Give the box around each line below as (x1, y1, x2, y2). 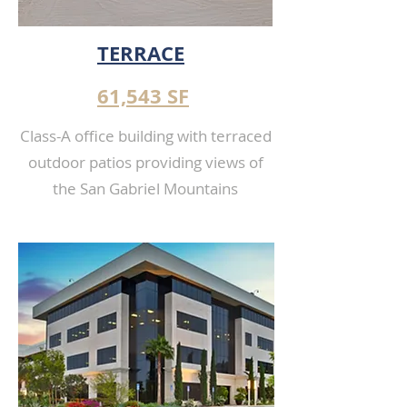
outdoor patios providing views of (27, 152, 263, 173)
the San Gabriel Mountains (53, 178, 238, 199)
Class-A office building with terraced (19, 125, 272, 146)
